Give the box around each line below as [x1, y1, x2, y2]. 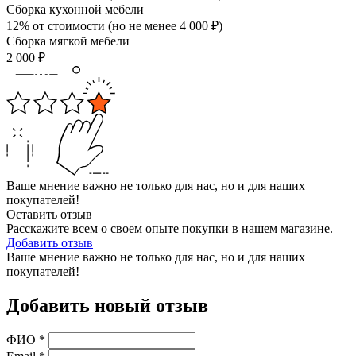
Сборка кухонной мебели [6, 2, 144, 17]
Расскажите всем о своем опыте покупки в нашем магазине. [6, 222, 333, 236]
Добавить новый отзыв [6, 295, 208, 316]
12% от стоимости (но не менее [6, 19, 180, 33]
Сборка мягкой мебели [6, 34, 130, 48]
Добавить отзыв [6, 236, 93, 250]
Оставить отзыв [6, 207, 92, 222]
